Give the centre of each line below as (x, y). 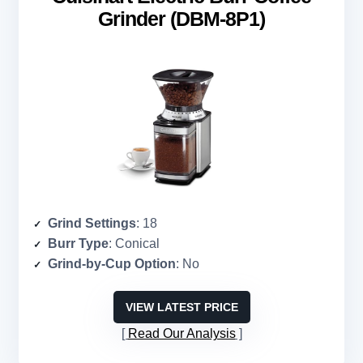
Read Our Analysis (181, 334)
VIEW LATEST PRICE (181, 307)
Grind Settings (92, 224)
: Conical (134, 244)
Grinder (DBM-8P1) (181, 19)
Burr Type (78, 244)
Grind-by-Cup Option (112, 264)
